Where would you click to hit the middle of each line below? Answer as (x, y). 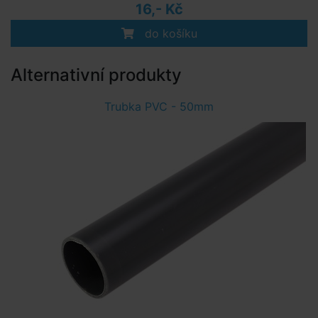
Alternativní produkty (96, 75)
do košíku (169, 33)
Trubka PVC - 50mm (159, 106)
